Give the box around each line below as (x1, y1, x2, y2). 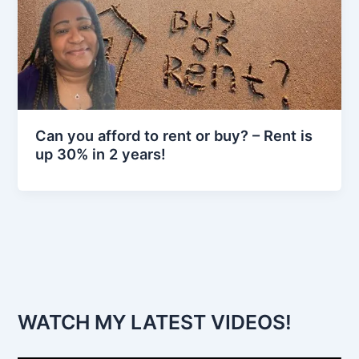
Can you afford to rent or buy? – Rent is (35, 127, 313, 145)
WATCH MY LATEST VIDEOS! (18, 310, 292, 335)
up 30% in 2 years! (35, 145, 167, 163)
